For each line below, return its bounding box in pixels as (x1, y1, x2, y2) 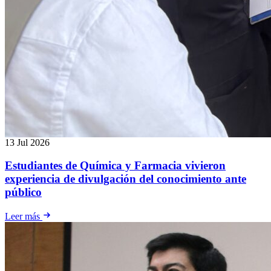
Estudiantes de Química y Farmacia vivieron (5, 159, 226, 172)
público (5, 186, 42, 199)
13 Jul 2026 (5, 137, 50, 148)
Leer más (5, 211, 42, 222)
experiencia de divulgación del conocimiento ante (5, 172, 246, 186)
